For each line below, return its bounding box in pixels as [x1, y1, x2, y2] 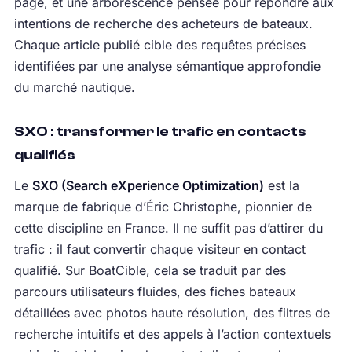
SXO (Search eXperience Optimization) [31, 178, 264, 194]
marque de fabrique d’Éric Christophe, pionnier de [13, 199, 312, 215]
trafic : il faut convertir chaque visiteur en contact [13, 241, 306, 258]
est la [263, 178, 299, 194]
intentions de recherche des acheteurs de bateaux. [13, 16, 313, 32]
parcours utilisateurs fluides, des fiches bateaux [13, 284, 296, 300]
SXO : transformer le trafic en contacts [13, 123, 306, 141]
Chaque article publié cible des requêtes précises [13, 37, 306, 53]
